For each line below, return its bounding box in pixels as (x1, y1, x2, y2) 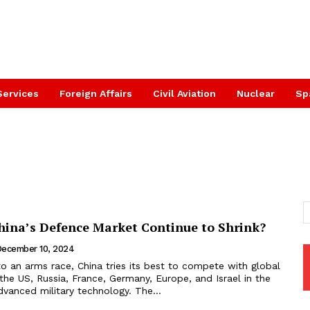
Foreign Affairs (60, 88, 132, 99)
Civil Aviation (153, 88, 216, 99)
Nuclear (237, 88, 275, 99)
